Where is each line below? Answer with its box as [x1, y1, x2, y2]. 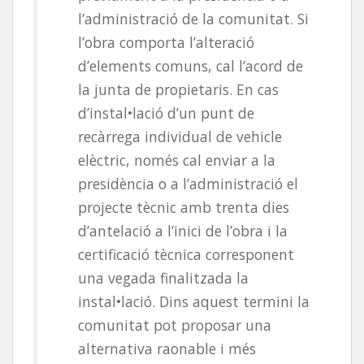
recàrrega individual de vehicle [78, 127, 282, 147]
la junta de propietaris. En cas [78, 80, 279, 100]
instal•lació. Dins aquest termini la [78, 292, 310, 312]
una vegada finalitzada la [78, 268, 249, 288]
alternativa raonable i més [78, 339, 256, 359]
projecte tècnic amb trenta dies [78, 197, 289, 218]
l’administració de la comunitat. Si [78, 9, 309, 29]
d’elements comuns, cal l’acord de [78, 56, 303, 76]
